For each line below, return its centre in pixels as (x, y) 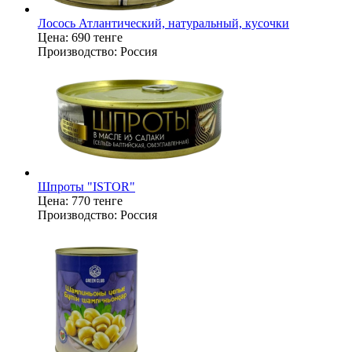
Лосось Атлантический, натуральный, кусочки (163, 23)
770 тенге (97, 201)
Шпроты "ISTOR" (86, 187)
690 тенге (97, 37)
